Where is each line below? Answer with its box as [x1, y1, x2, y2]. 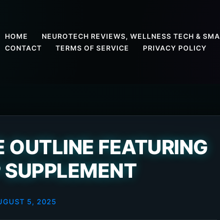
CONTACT [5, 44, 42, 52]
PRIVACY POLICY [143, 44, 207, 52]
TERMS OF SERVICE [55, 44, 129, 52]
